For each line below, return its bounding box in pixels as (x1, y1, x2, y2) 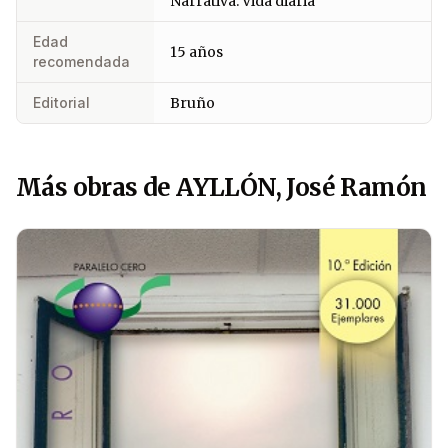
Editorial (33, 94, 90, 112)
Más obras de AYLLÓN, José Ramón (16, 172, 427, 204)
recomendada (33, 53, 130, 71)
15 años (170, 43, 223, 62)
